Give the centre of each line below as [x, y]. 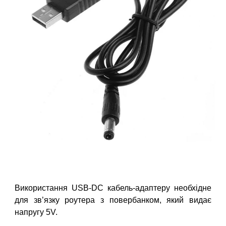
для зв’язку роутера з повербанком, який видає [113, 200]
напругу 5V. [37, 212]
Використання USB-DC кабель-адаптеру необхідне [113, 188]
